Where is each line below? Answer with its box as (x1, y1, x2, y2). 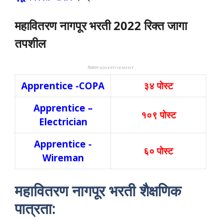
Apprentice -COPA (21, 79, 105, 92)
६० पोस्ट (144, 145, 173, 157)
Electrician (38, 115, 87, 128)
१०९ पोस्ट (141, 109, 176, 121)
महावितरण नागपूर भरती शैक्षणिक (15, 180, 181, 201)
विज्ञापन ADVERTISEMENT (87, 65, 134, 71)
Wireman (42, 151, 84, 164)
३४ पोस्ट (144, 79, 173, 92)
